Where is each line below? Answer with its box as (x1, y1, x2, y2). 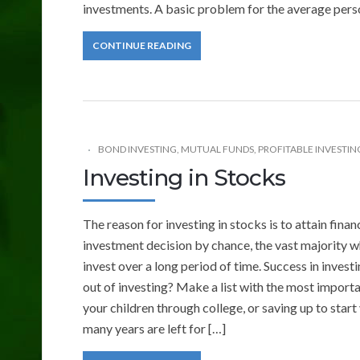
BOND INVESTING (98, 142, 177, 155)
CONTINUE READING (92, 39, 191, 51)
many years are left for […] (83, 320, 226, 336)
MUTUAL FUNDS (181, 142, 254, 155)
